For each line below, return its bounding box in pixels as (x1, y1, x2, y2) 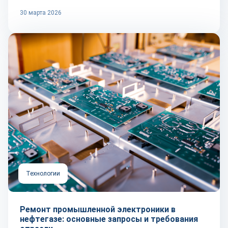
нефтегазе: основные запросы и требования (20, 214, 198, 224)
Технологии (26, 170, 60, 177)
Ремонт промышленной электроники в (20, 205, 176, 214)
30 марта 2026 (20, 9, 62, 16)
